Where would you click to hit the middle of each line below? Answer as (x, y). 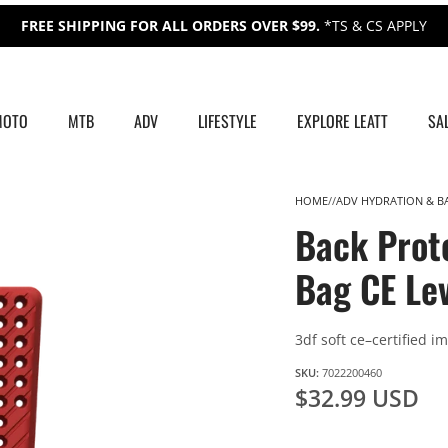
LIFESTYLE (227, 121)
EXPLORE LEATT (342, 121)
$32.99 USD (357, 398)
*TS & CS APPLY (375, 25)
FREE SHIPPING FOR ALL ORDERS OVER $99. (172, 25)
